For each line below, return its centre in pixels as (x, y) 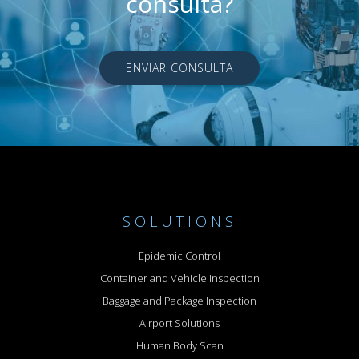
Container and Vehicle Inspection (179, 278)
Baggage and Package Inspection (179, 301)
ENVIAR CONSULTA (179, 68)
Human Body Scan (179, 346)
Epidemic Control (179, 256)
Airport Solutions (179, 323)
